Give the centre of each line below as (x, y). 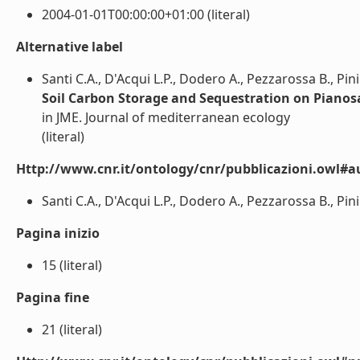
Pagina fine (53, 297)
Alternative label (70, 47)
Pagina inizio (58, 233)
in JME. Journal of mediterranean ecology (166, 117)
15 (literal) (72, 265)
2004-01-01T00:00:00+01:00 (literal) (146, 14)
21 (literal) (72, 329)
